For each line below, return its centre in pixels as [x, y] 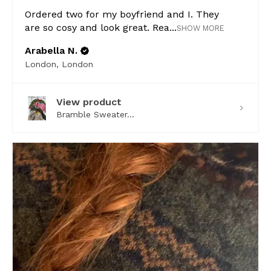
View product [89, 102]
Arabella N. [51, 51]
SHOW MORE [201, 28]
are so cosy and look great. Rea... [101, 28]
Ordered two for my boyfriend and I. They [122, 15]
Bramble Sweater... [95, 115]
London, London [59, 64]
